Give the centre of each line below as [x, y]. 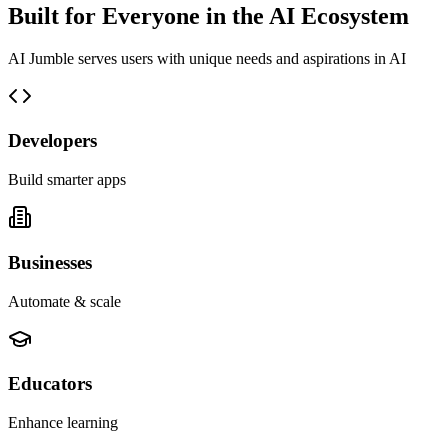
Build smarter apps [67, 180]
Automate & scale [64, 301]
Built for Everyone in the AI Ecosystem [208, 15]
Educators [50, 384]
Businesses [50, 262]
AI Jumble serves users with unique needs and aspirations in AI [207, 58]
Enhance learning [63, 422]
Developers [52, 141]
